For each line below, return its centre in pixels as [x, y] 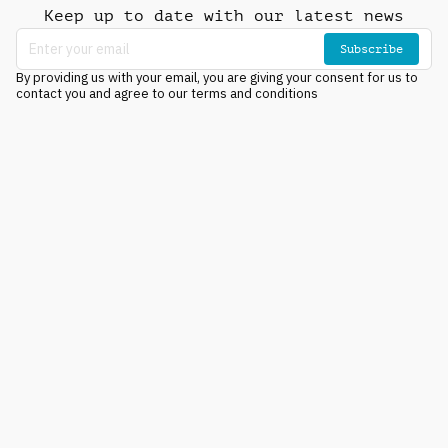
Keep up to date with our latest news [224, 15]
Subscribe [371, 48]
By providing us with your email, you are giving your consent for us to [217, 77]
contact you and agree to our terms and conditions [167, 93]
